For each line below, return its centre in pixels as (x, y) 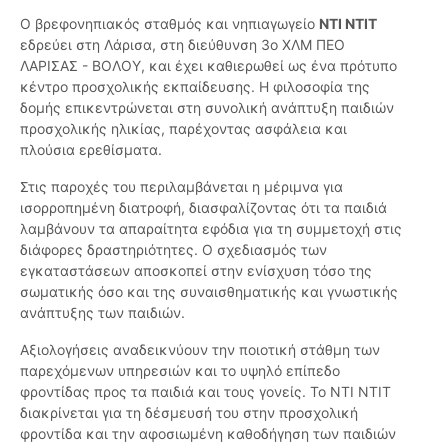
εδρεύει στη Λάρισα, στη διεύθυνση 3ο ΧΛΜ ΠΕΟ (182, 45)
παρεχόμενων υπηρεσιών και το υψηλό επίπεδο (180, 371)
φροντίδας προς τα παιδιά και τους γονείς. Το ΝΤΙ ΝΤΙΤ (205, 392)
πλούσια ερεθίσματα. (91, 150)
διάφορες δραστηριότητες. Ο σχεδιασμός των (173, 250)
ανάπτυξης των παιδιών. (102, 313)
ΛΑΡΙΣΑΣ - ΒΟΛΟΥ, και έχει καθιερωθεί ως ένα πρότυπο (208, 66)
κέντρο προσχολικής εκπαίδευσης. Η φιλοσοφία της (195, 87)
